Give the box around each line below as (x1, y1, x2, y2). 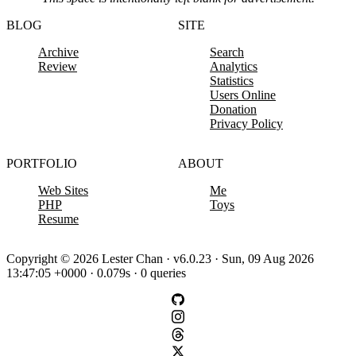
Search (210, 44, 244, 59)
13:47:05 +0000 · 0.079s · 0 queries (6, 265, 186, 280)
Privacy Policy (210, 116, 283, 130)
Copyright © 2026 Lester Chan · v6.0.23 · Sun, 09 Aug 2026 (6, 251, 314, 265)
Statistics (210, 73, 253, 87)
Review (38, 59, 77, 73)
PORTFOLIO (6, 156, 77, 170)
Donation (210, 102, 257, 116)
